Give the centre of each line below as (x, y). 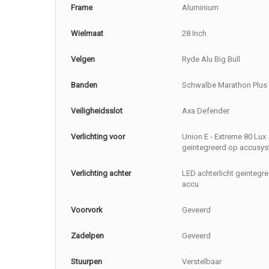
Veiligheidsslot (97, 111)
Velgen (83, 59)
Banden (84, 85)
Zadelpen (88, 236)
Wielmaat (87, 34)
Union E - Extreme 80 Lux (224, 137)
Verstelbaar (201, 262)
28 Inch (194, 34)
